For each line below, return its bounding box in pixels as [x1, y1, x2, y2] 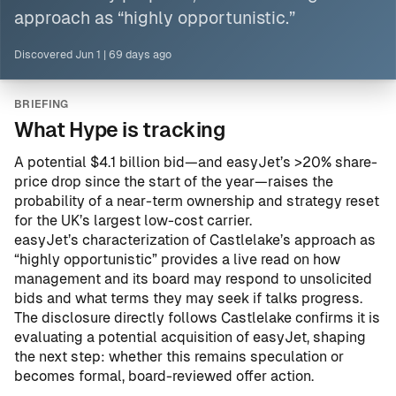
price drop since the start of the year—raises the [14, 173, 333, 190]
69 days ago [109, 49, 171, 61]
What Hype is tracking [14, 118, 225, 141]
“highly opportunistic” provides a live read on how [14, 251, 340, 268]
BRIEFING [14, 98, 69, 110]
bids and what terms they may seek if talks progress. [14, 290, 362, 307]
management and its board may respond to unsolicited [14, 270, 372, 287]
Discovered [14, 49, 75, 61]
